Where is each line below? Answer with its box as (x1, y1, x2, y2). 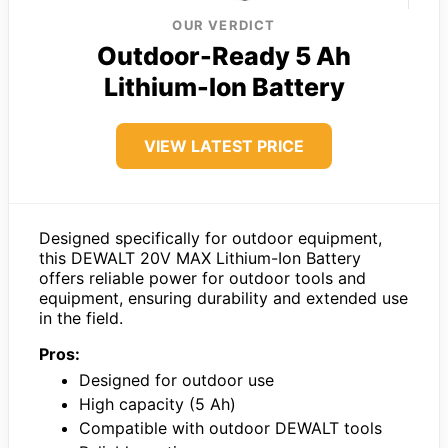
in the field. (39, 307, 123, 328)
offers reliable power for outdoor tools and (39, 267, 366, 288)
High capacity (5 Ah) (79, 393, 236, 414)
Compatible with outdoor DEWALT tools (79, 417, 382, 438)
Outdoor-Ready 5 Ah (97, 40, 351, 71)
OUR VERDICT (172, 16, 276, 33)
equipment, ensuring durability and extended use (39, 287, 408, 308)
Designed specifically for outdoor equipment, (39, 227, 382, 248)
